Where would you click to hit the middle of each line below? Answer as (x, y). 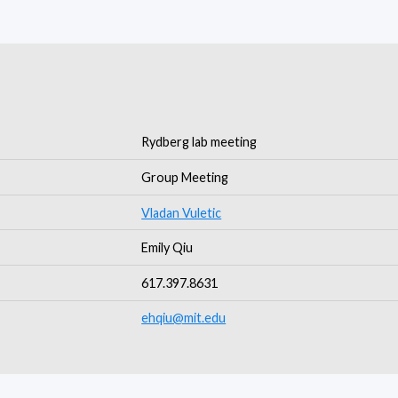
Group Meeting (185, 177)
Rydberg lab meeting (199, 142)
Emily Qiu (167, 248)
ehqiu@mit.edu (184, 318)
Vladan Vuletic (182, 212)
